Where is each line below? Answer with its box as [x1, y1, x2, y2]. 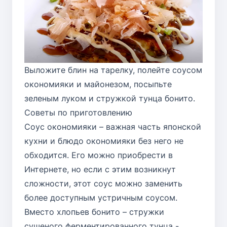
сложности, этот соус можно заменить [24, 178, 182, 188]
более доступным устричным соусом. [24, 192, 177, 203]
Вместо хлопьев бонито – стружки [24, 206, 164, 217]
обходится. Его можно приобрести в [24, 149, 173, 160]
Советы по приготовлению [24, 107, 132, 118]
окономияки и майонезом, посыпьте [24, 79, 172, 89]
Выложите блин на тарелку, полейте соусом [24, 64, 202, 75]
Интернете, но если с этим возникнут [24, 164, 176, 174]
